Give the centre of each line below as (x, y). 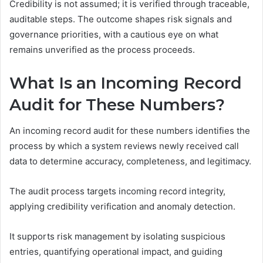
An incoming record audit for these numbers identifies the (130, 131)
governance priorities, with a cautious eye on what (114, 34)
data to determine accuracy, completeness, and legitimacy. (130, 161)
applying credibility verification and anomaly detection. (122, 207)
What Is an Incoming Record (126, 83)
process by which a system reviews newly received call (124, 146)
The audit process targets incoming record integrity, (117, 191)
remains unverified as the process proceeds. (102, 49)
